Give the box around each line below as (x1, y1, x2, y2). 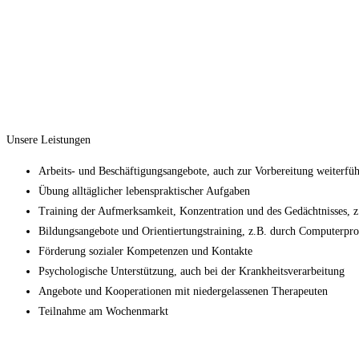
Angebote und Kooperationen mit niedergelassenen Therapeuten (38, 284, 328, 297)
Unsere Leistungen (6, 133, 91, 146)
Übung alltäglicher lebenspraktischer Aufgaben (38, 184, 250, 197)
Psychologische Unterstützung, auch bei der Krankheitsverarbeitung (38, 264, 345, 277)
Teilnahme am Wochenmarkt (38, 305, 168, 317)
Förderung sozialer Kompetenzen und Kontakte (38, 244, 252, 257)
